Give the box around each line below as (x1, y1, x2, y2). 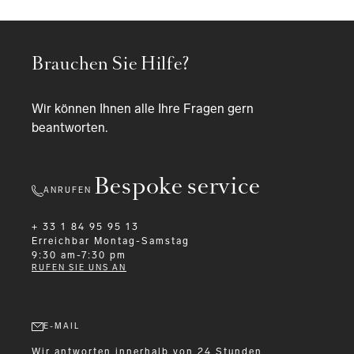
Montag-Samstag (94, 235, 190, 247)
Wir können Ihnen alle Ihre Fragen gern (32, 101, 254, 116)
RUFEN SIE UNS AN (32, 263, 126, 273)
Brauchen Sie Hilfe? (32, 52, 190, 75)
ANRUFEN (43, 185, 92, 195)
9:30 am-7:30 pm (32, 250, 126, 261)
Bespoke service (93, 171, 261, 201)
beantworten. (32, 120, 107, 135)
